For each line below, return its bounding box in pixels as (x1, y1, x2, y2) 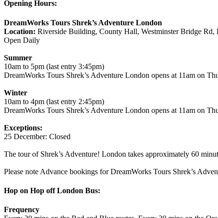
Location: (4, 27, 36, 36)
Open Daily (4, 36, 40, 44)
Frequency (4, 205, 39, 214)
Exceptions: (4, 123, 42, 132)
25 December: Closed (4, 132, 71, 141)
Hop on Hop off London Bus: (4, 186, 100, 195)
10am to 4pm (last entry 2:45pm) (4, 97, 104, 106)
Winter (4, 88, 27, 97)
